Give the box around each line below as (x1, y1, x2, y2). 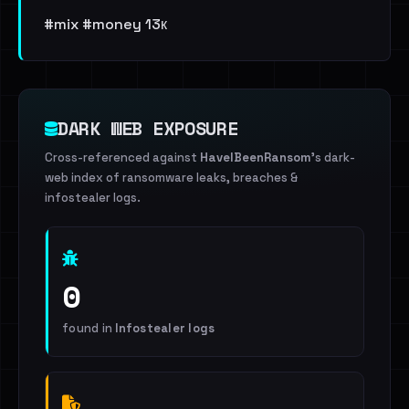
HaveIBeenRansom (200, 150, 311, 165)
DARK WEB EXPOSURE (58, 115, 238, 142)
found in (62, 320, 116, 336)
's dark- (311, 150, 355, 165)
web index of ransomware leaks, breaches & (45, 170, 298, 185)
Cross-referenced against (45, 150, 200, 165)
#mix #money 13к (44, 15, 167, 34)
